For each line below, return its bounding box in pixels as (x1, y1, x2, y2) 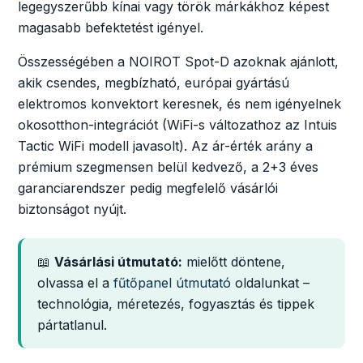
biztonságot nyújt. (18, 201, 126, 218)
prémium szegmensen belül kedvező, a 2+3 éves (18, 159, 318, 176)
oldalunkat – (231, 274, 310, 291)
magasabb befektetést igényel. (18, 19, 203, 36)
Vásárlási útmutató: (54, 253, 182, 270)
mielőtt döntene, (182, 253, 285, 270)
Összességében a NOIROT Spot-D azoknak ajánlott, (18, 53, 339, 70)
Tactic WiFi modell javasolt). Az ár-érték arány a (18, 138, 313, 155)
